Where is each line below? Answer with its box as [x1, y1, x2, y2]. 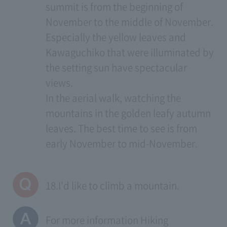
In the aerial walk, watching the [45, 90, 181, 105]
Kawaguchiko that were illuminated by [45, 45, 214, 59]
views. [45, 75, 73, 90]
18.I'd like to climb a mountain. [45, 178, 179, 193]
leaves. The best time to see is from [45, 121, 197, 135]
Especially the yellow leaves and [45, 29, 186, 44]
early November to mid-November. [45, 136, 198, 150]
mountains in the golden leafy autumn [45, 105, 211, 120]
